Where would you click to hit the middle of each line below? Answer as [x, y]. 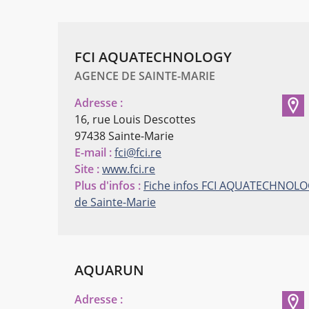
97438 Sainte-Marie [124, 136]
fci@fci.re [138, 152]
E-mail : [93, 152]
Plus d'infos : [108, 185]
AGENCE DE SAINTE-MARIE [145, 76]
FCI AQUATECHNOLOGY [153, 57]
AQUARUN [109, 270]
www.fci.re [129, 169]
